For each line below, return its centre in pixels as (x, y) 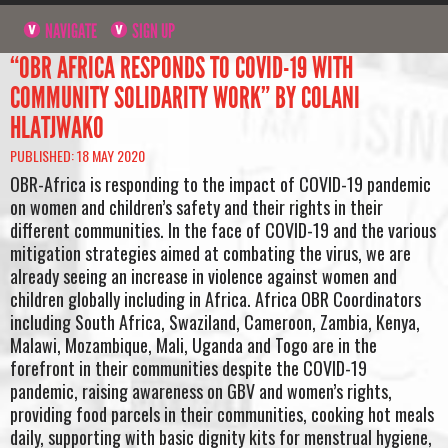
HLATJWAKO (57, 127)
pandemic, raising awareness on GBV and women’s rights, (201, 391)
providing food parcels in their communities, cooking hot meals (222, 414)
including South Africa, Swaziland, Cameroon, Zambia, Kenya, (215, 322)
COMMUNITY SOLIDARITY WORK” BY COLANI (185, 97)
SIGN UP (152, 30)
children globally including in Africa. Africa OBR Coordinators (215, 299)
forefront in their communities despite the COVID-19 (188, 368)
